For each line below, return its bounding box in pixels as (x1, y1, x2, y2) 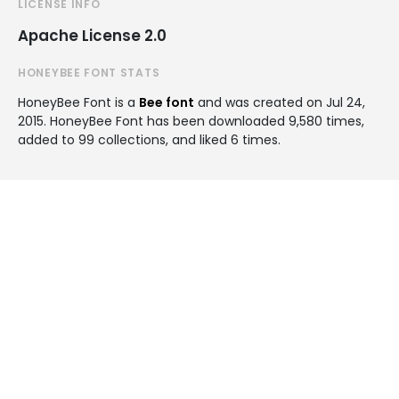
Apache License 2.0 (18, 25, 167, 46)
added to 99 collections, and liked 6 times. (18, 131, 281, 149)
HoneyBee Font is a (18, 94, 139, 111)
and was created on (194, 94, 326, 111)
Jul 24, (326, 94, 365, 111)
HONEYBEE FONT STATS (18, 65, 160, 80)
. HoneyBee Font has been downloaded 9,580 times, (44, 112, 364, 130)
